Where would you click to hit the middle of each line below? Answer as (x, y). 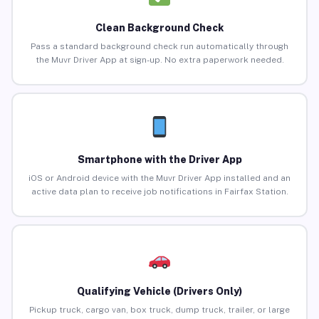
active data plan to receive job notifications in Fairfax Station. (159, 192)
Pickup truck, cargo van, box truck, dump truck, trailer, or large (159, 310)
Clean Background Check (159, 28)
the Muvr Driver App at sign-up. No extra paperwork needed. (159, 60)
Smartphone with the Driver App (159, 160)
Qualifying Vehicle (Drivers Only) (159, 292)
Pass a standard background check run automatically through (159, 47)
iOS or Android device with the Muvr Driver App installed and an (159, 178)
